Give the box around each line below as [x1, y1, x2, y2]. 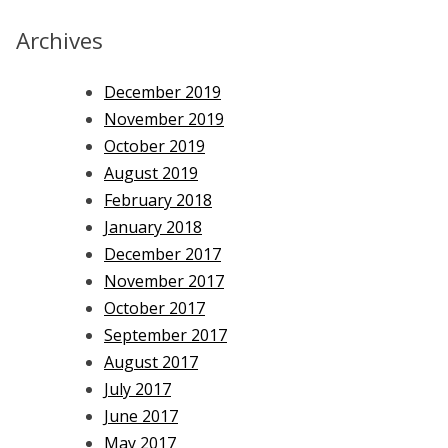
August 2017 [104, 350, 198, 373]
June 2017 [104, 404, 178, 427]
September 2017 [104, 323, 227, 346]
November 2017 [104, 269, 224, 292]
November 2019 [104, 107, 224, 130]
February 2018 [104, 188, 212, 211]
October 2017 [104, 296, 205, 319]
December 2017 [104, 242, 221, 265]
